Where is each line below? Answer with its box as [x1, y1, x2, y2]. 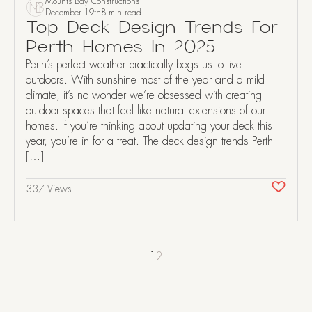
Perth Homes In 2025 [26, 38, 216, 56]
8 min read [101, 7, 141, 18]
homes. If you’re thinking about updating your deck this [26, 118, 272, 133]
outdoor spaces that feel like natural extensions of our [26, 103, 265, 118]
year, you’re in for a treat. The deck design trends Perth [26, 134, 273, 148]
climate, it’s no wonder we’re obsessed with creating [26, 88, 262, 102]
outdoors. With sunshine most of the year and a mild [26, 72, 265, 87]
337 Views [26, 182, 71, 195]
